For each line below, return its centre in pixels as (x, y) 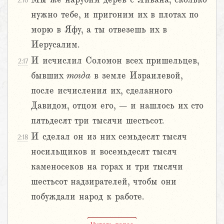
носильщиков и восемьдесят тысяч (104, 152)
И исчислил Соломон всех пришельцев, (115, 61)
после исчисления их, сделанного (102, 91)
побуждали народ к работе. (87, 197)
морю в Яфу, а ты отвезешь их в (99, 30)
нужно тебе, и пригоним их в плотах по (115, 15)
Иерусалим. (55, 45)
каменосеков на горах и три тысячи (107, 167)
